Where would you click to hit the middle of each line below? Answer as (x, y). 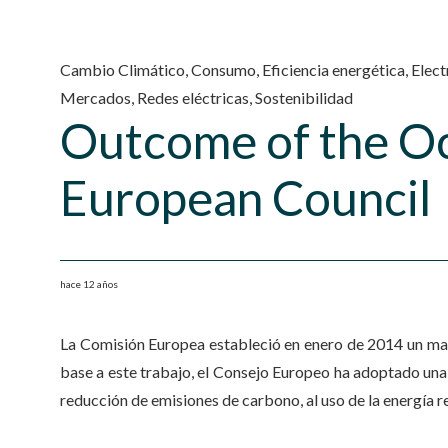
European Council (245, 197)
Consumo (223, 69)
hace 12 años (89, 284)
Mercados (95, 97)
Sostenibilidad (304, 97)
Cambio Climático (122, 69)
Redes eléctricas (193, 97)
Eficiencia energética (333, 69)
